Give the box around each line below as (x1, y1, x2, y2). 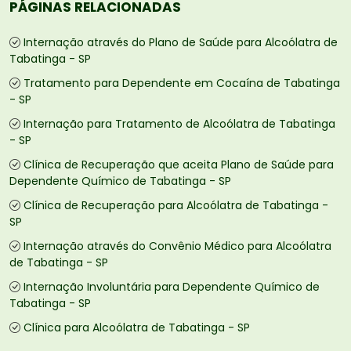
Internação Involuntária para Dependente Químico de (24, 279, 320, 295)
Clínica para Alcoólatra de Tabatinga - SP (24, 320, 250, 336)
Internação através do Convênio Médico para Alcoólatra (24, 238, 331, 255)
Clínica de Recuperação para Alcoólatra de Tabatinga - (24, 197, 328, 214)
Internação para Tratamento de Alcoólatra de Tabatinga (24, 116, 335, 132)
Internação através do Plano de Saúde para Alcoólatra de (24, 34, 338, 51)
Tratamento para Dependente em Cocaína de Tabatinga (24, 75, 340, 92)
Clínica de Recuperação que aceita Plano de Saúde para (24, 157, 334, 173)
